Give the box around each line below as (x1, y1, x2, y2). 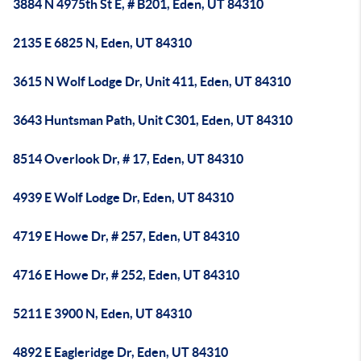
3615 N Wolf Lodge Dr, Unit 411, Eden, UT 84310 (13, 74, 291, 89)
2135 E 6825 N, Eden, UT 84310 (13, 35, 192, 50)
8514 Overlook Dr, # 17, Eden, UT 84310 (13, 151, 243, 166)
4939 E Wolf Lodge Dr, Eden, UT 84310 (13, 190, 234, 205)
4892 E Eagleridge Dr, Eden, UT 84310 (13, 345, 228, 359)
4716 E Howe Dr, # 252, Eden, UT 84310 (13, 268, 239, 282)
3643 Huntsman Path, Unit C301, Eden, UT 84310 (13, 113, 293, 127)
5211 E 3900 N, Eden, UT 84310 (13, 306, 192, 321)
